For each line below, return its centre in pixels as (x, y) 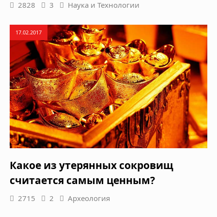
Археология (89, 198)
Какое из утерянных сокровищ (92, 165)
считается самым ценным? (82, 180)
